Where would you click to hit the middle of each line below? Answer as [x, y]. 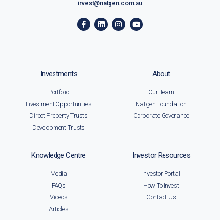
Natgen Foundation [161, 104]
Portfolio [59, 92]
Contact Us [161, 197]
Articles [59, 209]
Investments [58, 74]
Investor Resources [161, 155]
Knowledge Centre [59, 155]
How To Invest [161, 186]
